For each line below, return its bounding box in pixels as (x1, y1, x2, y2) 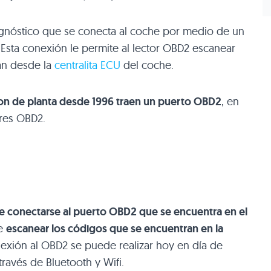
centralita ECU (54, 57, 120, 72)
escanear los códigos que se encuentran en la (6, 221, 223, 236)
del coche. (120, 57, 174, 72)
